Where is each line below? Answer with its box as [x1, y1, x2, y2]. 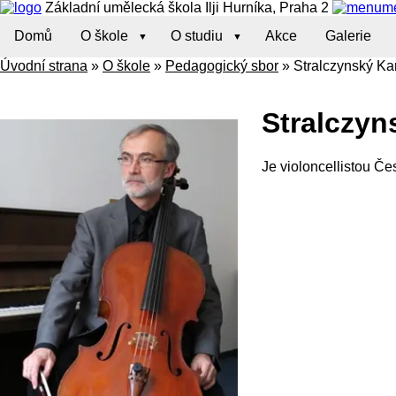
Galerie [325, 28, 371, 44]
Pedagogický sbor [165, 57, 278, 73]
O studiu [171, 28, 223, 44]
